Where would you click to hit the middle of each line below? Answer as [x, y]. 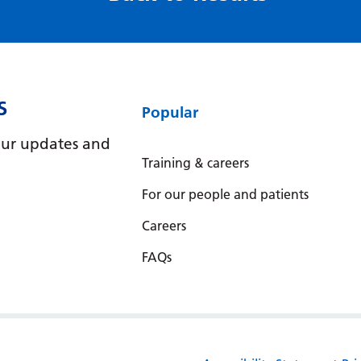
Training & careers [195, 163]
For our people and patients [225, 194]
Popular [170, 112]
